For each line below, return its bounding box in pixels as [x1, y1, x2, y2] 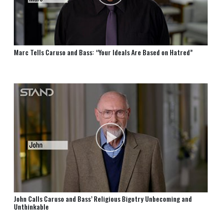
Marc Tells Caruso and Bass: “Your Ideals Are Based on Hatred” [13, 46, 193, 57]
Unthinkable [13, 201, 49, 212]
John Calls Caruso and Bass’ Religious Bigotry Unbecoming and [13, 193, 192, 204]
